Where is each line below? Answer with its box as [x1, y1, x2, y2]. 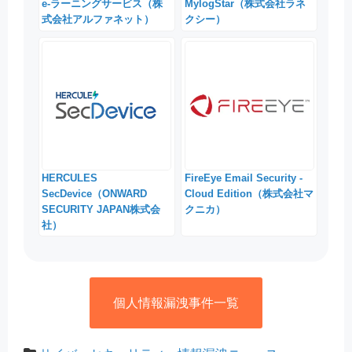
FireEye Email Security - [184, 171, 302, 184]
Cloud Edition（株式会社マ [184, 187, 313, 200]
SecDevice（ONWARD [42, 187, 148, 200]
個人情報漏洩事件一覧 [113, 295, 239, 310]
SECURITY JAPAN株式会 [42, 203, 161, 215]
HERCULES [42, 171, 98, 184]
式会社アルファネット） [42, 13, 155, 26]
